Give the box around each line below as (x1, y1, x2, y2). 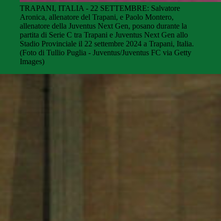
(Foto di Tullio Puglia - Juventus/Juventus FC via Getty (20, 48, 191, 57)
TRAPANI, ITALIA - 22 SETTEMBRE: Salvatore (20, 4, 180, 13)
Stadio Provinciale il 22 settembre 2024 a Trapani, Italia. (20, 39, 194, 48)
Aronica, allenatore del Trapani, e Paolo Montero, (20, 13, 174, 22)
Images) (20, 57, 44, 66)
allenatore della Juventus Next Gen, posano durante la (20, 22, 187, 31)
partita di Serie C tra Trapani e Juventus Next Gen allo (20, 31, 188, 39)
